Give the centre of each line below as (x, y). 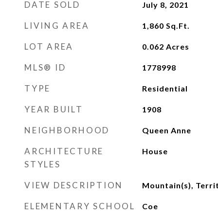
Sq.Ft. (178, 26)
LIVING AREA (57, 26)
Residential (165, 88)
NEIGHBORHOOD (67, 130)
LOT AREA (49, 46)
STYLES (43, 164)
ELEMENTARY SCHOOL (80, 206)
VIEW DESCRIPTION (74, 185)
